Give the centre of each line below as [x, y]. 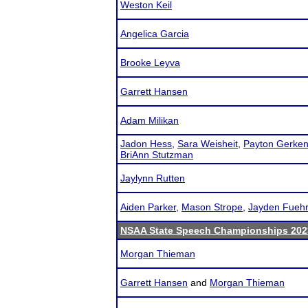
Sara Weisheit [208, 144]
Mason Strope [212, 207]
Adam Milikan [150, 120]
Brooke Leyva [150, 63]
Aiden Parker [148, 207]
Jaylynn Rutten [153, 178]
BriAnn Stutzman [157, 155]
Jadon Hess [146, 144]
